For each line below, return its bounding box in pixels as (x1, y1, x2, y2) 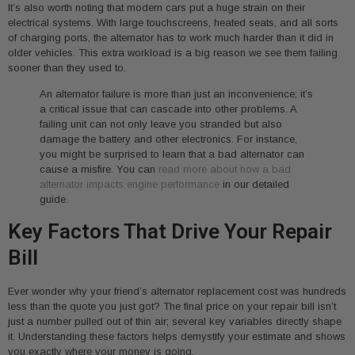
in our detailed (219, 178, 289, 191)
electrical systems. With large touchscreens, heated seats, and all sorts (8, 16, 338, 29)
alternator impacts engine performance (40, 178, 219, 191)
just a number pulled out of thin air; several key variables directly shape (8, 315, 342, 327)
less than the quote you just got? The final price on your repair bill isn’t (8, 300, 336, 312)
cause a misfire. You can (40, 163, 158, 176)
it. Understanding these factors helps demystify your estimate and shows (8, 330, 345, 342)
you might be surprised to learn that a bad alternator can (40, 148, 304, 161)
